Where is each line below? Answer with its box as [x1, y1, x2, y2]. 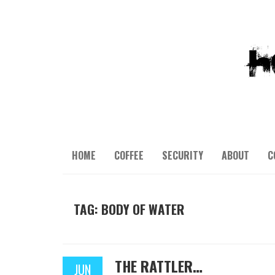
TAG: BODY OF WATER [74, 199, 185, 219]
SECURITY [162, 148, 203, 163]
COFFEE [114, 148, 144, 163]
